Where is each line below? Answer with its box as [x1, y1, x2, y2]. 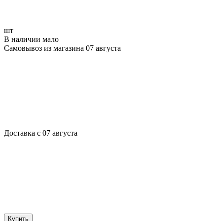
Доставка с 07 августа [4, 128, 77, 137]
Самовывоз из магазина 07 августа [4, 43, 121, 52]
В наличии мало [4, 35, 59, 43]
